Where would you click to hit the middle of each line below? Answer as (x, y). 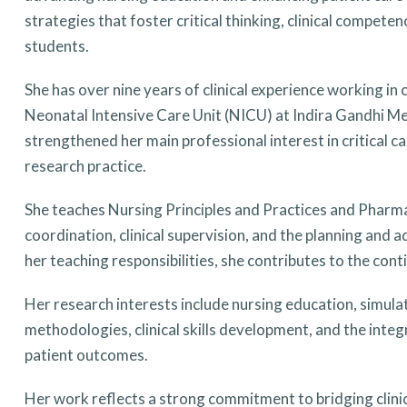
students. (56, 46)
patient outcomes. (86, 355)
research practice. (85, 166)
